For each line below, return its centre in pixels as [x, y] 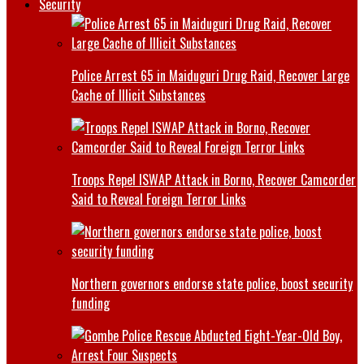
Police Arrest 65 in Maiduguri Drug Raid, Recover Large [210, 75]
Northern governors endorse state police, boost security [212, 283]
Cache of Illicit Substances [139, 95]
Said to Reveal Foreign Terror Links [159, 199]
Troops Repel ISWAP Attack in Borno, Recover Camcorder [214, 179]
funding [91, 303]
